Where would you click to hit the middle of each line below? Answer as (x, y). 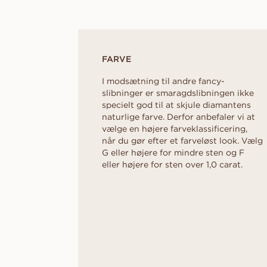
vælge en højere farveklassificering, (175, 128)
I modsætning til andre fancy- (163, 81)
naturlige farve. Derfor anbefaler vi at (178, 117)
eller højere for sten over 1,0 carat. (172, 164)
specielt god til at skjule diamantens (176, 105)
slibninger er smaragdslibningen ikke (178, 93)
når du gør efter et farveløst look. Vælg (182, 140)
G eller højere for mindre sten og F (173, 152)
